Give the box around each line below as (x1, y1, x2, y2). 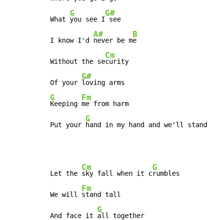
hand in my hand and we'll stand (85, 121, 207, 129)
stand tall (82, 191, 121, 199)
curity (105, 57, 129, 66)
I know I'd (50, 36, 93, 45)
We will (50, 191, 82, 199)
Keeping (50, 100, 82, 108)
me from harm (82, 100, 129, 108)
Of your (50, 79, 82, 87)
